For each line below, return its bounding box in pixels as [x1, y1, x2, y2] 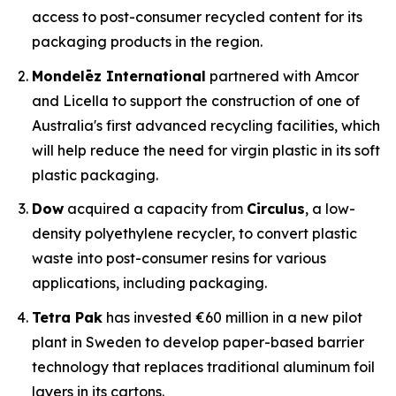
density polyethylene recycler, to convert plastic [32, 225, 357, 243]
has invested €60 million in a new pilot [103, 308, 362, 326]
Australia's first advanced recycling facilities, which [32, 116, 380, 134]
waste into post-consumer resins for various [32, 249, 326, 268]
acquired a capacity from [64, 200, 247, 218]
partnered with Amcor [206, 66, 359, 85]
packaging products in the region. [32, 33, 263, 50]
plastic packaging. [32, 165, 158, 184]
